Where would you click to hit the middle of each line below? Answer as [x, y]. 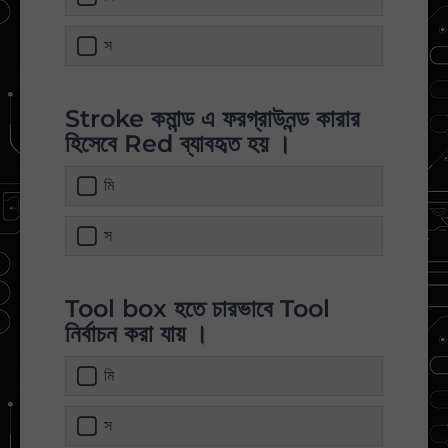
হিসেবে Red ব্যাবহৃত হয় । [178, 144]
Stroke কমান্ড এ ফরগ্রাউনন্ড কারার [212, 119]
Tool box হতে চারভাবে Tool [197, 309]
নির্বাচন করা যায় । [136, 334]
